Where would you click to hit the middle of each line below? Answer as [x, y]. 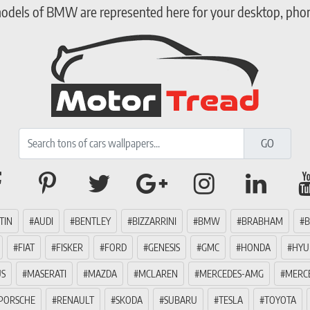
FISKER [69, 248]
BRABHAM [262, 221]
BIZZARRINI [154, 221]
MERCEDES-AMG [231, 274]
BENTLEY [93, 221]
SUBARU [180, 300]
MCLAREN [158, 274]
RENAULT [75, 300]
